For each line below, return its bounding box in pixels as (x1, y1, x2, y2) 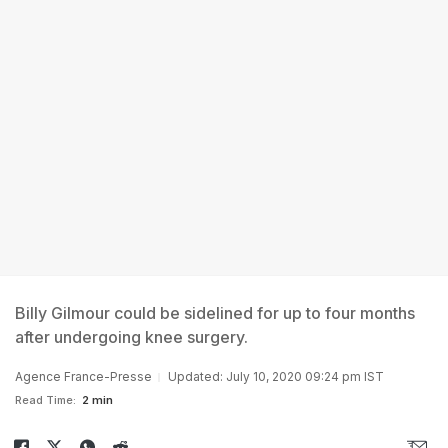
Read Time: (15, 393, 76, 407)
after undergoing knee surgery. (15, 327, 248, 347)
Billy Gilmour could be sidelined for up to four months (15, 303, 415, 323)
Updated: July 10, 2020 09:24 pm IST (168, 369, 384, 384)
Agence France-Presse (15, 369, 152, 384)
